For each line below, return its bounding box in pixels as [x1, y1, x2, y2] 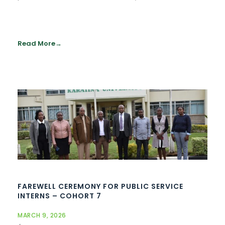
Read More [18, 39, 55, 49]
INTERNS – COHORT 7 [18, 191, 101, 201]
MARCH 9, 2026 [18, 211, 66, 220]
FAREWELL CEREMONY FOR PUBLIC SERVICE [18, 181, 183, 192]
